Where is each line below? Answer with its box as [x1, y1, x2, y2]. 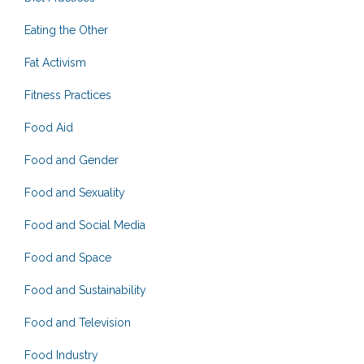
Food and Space [24, 250, 111, 264]
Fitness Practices [24, 88, 111, 102]
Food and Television [24, 315, 131, 329]
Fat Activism [24, 55, 86, 69]
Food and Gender [24, 153, 119, 167]
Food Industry [24, 348, 98, 362]
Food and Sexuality [24, 185, 125, 199]
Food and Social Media [24, 218, 145, 232]
